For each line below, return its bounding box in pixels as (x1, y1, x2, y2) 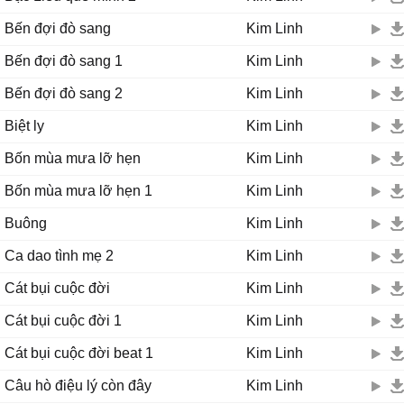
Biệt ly (5, 118, 44, 133)
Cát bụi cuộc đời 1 (5, 313, 122, 328)
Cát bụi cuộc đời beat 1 (5, 345, 153, 361)
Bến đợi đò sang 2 (5, 86, 123, 101)
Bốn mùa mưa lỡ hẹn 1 (5, 183, 152, 198)
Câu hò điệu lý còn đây (5, 378, 151, 393)
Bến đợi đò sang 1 (5, 53, 123, 69)
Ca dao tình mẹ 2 (5, 248, 114, 263)
